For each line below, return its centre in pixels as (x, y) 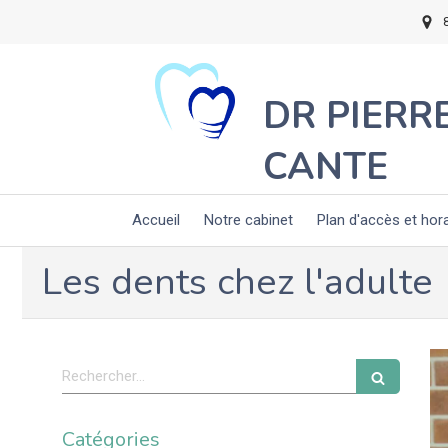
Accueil (156, 220)
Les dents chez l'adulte (237, 282)
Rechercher (103, 368)
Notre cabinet (248, 220)
